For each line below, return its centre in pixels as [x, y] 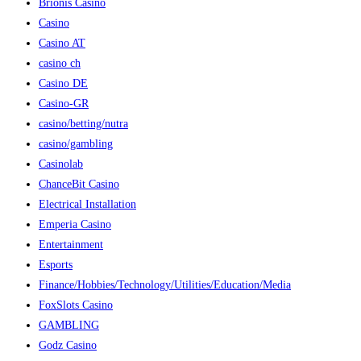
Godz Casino [68, 345]
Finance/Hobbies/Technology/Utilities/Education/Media [165, 284]
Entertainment [71, 244]
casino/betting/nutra [83, 123]
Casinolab [61, 164]
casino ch [60, 63]
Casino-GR [64, 103]
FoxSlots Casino [76, 305]
